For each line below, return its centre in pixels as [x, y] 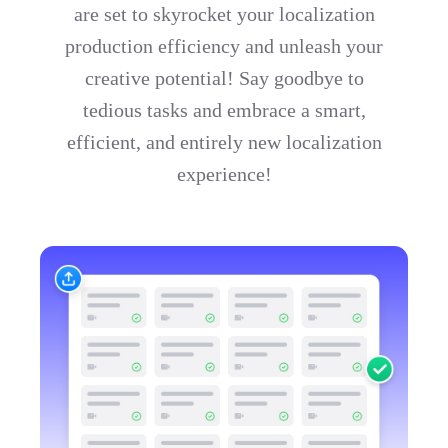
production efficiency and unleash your [224, 45]
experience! [224, 173]
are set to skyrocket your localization [224, 13]
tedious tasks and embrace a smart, [224, 109]
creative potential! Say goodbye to [224, 77]
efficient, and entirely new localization [224, 141]
